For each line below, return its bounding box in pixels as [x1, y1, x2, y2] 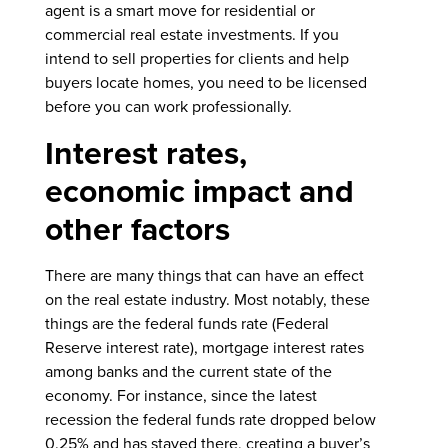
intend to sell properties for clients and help [44, 47, 349, 71]
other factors [44, 204, 230, 253]
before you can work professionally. [44, 95, 292, 119]
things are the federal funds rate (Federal [44, 311, 329, 335]
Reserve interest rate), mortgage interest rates [44, 335, 364, 359]
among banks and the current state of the [44, 359, 332, 383]
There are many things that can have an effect [44, 263, 364, 287]
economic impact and [44, 166, 354, 215]
